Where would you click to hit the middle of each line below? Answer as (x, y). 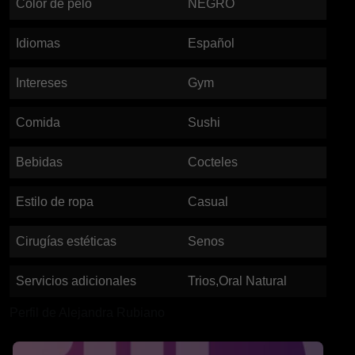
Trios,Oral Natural (237, 281)
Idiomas (38, 43)
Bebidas (39, 162)
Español (211, 43)
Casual (208, 202)
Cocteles (213, 162)
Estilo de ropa (55, 202)
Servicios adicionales (76, 281)
